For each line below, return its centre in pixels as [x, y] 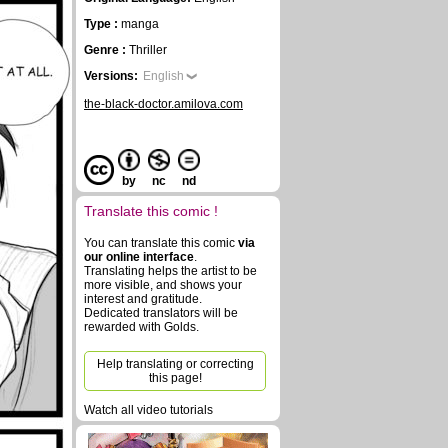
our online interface [139, 257]
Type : [102, 24]
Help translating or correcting [175, 364]
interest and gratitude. [143, 299]
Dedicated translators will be [161, 313]
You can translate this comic [161, 243]
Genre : [106, 50]
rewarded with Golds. [141, 327]
